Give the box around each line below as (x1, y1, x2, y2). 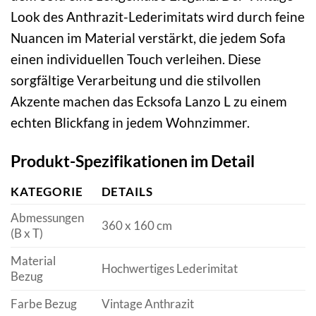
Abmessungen (11, 209, 84, 225)
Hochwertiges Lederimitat (101, 260, 238, 276)
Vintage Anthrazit (101, 296, 194, 311)
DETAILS (101, 183, 153, 199)
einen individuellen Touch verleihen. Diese (11, 51, 261, 68)
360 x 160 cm (101, 217, 172, 233)
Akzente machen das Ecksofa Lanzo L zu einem (11, 93, 287, 110)
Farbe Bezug (11, 296, 77, 311)
